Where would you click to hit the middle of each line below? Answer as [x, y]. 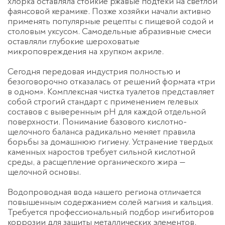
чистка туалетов [130, 92]
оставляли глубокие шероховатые [74, 42]
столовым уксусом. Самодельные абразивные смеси [109, 32]
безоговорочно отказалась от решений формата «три [111, 82]
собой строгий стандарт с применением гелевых [103, 102]
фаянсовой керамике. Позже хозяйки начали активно [109, 12]
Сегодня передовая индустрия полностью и [94, 72]
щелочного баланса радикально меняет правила [101, 132]
